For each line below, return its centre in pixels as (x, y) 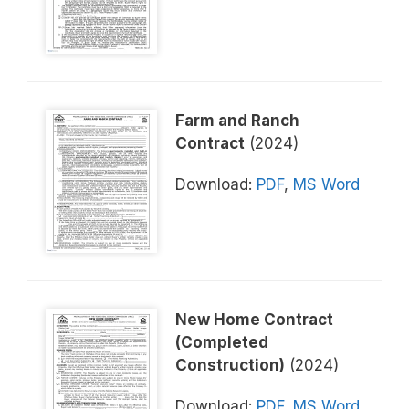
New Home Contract (254, 319)
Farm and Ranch (237, 120)
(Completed (222, 342)
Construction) (230, 365)
